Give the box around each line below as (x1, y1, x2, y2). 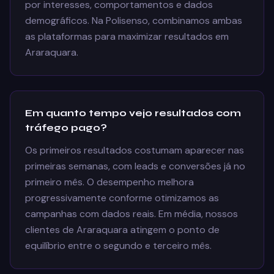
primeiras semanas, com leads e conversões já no (25, 160, 245, 172)
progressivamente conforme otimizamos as (25, 191, 219, 204)
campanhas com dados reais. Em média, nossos (25, 207, 238, 220)
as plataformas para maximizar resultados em (25, 30, 229, 43)
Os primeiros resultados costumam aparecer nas (25, 144, 244, 157)
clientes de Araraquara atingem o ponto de (25, 223, 220, 236)
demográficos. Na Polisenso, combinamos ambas (25, 14, 242, 27)
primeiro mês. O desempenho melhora (25, 176, 194, 188)
